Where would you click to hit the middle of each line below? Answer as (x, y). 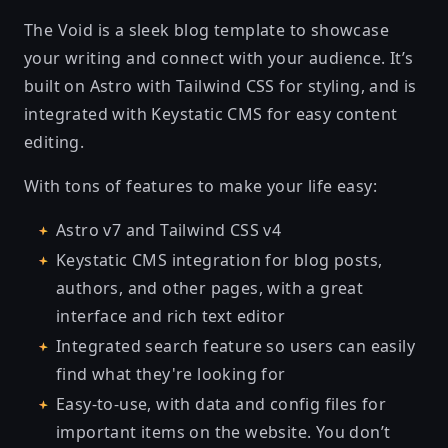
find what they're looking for (171, 374)
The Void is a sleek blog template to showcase (206, 30)
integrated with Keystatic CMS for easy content (211, 114)
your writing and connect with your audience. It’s (219, 58)
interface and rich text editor (170, 316)
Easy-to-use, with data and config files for (221, 404)
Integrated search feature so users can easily (235, 346)
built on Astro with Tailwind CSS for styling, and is (220, 86)
